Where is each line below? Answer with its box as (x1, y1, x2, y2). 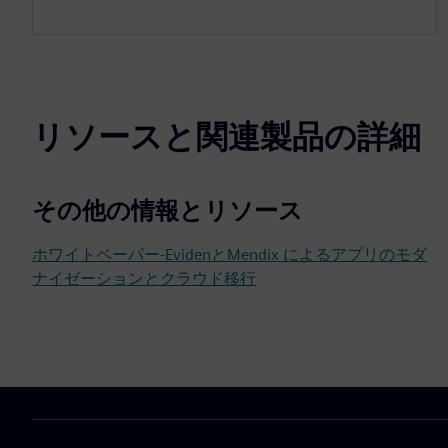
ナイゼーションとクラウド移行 (32, 269, 256, 288)
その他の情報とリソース (32, 196, 303, 225)
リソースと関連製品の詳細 (32, 117, 421, 156)
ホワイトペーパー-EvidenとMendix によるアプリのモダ (32, 245, 427, 264)
